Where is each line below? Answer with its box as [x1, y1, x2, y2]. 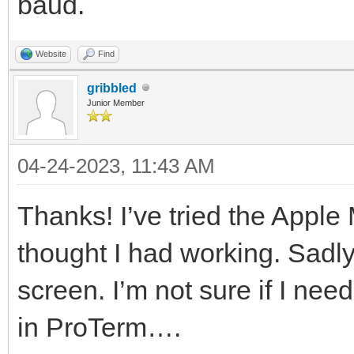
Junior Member [87, 97, 145, 107]
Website [36, 48, 66, 58]
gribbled [87, 81, 137, 95]
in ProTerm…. [17, 311, 181, 342]
